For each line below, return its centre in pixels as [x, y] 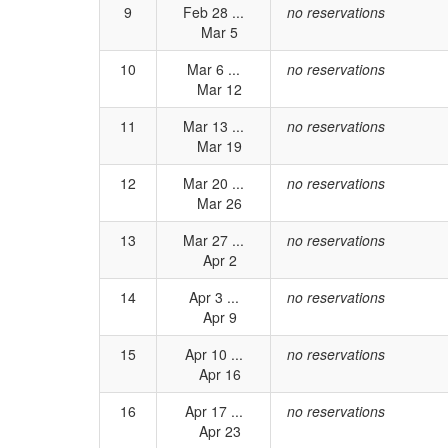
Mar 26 [213, 203]
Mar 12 [213, 89]
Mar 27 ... [213, 240]
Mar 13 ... [213, 126]
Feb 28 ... [213, 12]
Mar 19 [213, 146]
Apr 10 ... [213, 354]
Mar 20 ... [213, 183]
